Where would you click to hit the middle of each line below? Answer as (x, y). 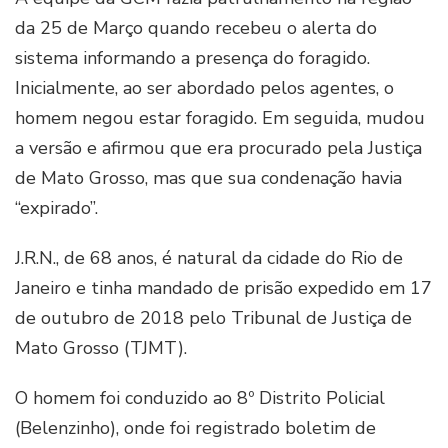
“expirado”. (56, 208)
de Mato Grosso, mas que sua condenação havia (208, 178)
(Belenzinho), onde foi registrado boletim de (195, 428)
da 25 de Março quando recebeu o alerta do (196, 28)
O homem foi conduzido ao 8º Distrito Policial (200, 398)
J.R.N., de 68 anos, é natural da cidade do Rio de (209, 258)
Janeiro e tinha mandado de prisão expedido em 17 (223, 288)
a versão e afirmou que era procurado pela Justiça (218, 148)
